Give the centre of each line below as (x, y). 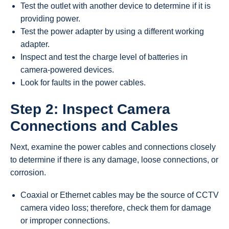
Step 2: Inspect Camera (90, 109)
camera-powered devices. (67, 70)
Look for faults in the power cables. (83, 83)
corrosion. (28, 172)
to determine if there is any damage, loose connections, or (114, 159)
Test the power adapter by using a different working (112, 32)
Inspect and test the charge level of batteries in (104, 57)
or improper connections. (65, 221)
